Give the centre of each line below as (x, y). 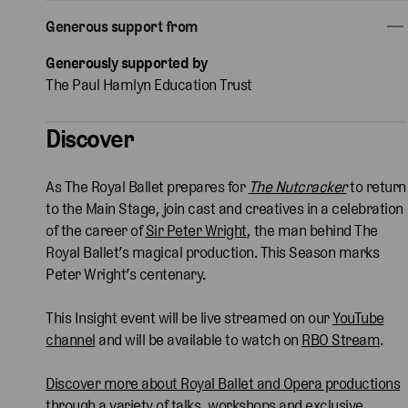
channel (71, 339)
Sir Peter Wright (196, 230)
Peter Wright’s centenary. (126, 274)
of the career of (96, 230)
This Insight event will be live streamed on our (189, 317)
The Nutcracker (297, 186)
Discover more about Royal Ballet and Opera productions (223, 383)
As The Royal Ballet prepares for (147, 186)
